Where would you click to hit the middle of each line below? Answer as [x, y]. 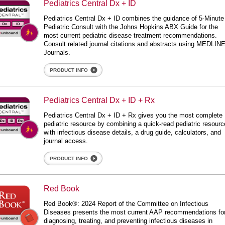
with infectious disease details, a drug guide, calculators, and [133, 132]
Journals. [57, 52]
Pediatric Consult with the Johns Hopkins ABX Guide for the [131, 27]
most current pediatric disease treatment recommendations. [131, 35]
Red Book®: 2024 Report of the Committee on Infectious [126, 204]
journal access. [66, 141]
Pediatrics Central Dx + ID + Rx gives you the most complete [133, 115]
